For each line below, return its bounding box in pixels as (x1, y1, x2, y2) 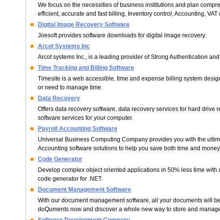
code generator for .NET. (38, 175, 103, 182)
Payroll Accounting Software (38, 125, 117, 132)
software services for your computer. (38, 114, 133, 121)
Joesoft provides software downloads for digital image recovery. (38, 32, 206, 39)
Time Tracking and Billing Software (38, 64, 134, 71)
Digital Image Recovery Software (38, 21, 130, 28)
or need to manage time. (38, 84, 103, 91)
